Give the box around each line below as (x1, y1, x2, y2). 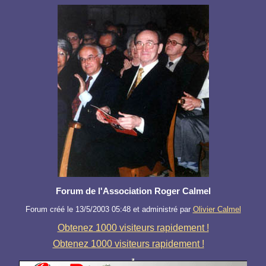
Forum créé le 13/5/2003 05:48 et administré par (25, 205, 193, 214)
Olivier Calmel (192, 205, 241, 214)
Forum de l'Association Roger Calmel (55, 186, 211, 197)
